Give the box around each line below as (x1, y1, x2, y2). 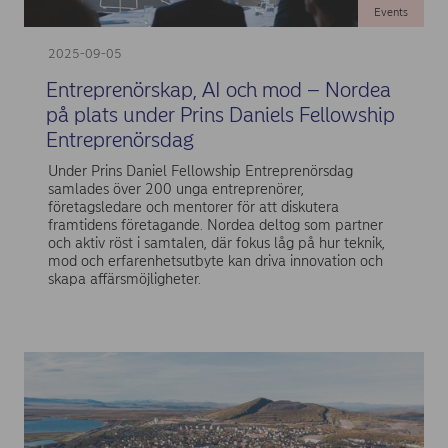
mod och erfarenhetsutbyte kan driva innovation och (47, 252, 383, 271)
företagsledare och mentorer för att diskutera (47, 198, 339, 217)
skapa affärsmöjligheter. (47, 270, 201, 289)
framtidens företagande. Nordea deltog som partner (47, 216, 383, 235)
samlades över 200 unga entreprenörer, (47, 180, 304, 199)
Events (373, 5, 408, 20)
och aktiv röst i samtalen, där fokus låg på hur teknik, (47, 234, 385, 253)
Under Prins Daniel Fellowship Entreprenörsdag (47, 162, 353, 181)
